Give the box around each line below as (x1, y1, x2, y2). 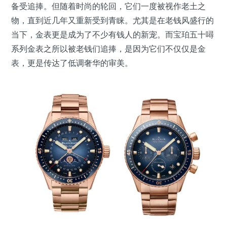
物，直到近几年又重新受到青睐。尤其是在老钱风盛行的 (11, 15, 214, 26)
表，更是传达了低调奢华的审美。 (11, 57, 133, 69)
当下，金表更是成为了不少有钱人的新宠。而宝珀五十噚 (11, 29, 214, 41)
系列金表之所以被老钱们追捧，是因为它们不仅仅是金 (11, 43, 206, 55)
